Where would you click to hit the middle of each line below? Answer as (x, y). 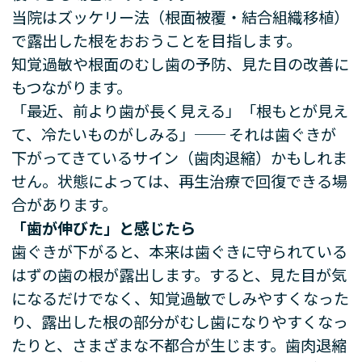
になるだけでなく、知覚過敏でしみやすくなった (181, 298)
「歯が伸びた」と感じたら (104, 227)
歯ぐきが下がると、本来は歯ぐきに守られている (180, 251)
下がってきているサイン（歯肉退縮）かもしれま (180, 157)
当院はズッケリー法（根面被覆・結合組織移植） (181, 17)
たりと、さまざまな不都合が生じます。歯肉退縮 (179, 345)
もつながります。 (72, 87)
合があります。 (65, 204)
